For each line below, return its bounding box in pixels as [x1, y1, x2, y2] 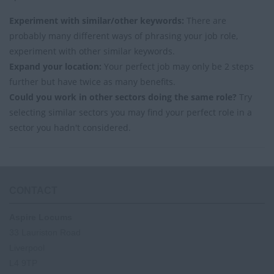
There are [184, 15, 226, 27]
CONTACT [9, 185, 57, 196]
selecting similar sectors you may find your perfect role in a [9, 106, 252, 119]
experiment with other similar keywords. [9, 45, 175, 57]
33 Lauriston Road [9, 228, 81, 238]
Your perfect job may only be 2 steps [102, 61, 254, 73]
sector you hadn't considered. [9, 122, 131, 134]
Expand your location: [9, 61, 102, 73]
